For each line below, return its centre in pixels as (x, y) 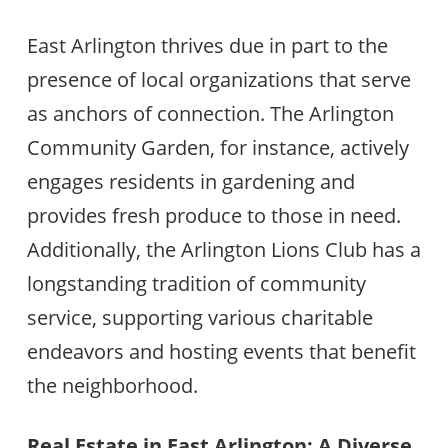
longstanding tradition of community (196, 283)
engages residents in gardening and (190, 181)
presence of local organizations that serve (218, 79)
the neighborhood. (112, 385)
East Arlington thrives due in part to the (207, 45)
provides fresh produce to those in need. (213, 215)
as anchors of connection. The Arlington (210, 113)
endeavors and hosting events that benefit (221, 351)
